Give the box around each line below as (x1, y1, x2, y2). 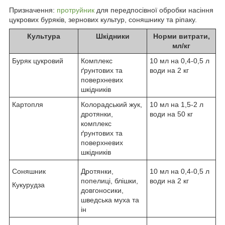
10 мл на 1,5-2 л (150, 100, 203, 108)
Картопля (12, 100, 43, 108)
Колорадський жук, (81, 100, 142, 108)
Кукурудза (12, 180, 45, 189)
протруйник (57, 6, 94, 14)
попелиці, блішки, (81, 176, 138, 185)
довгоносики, (81, 186, 124, 194)
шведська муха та (81, 195, 139, 204)
